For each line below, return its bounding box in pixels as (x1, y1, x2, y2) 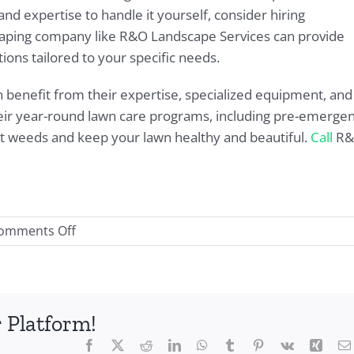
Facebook (95, 338, 144, 352)
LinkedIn (180, 338, 226, 352)
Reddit (152, 338, 185, 352)
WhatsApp (207, 338, 261, 352)
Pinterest (264, 338, 307, 352)
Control (75, 281, 120, 299)
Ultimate (75, 241, 126, 259)
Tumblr (235, 338, 272, 352)
